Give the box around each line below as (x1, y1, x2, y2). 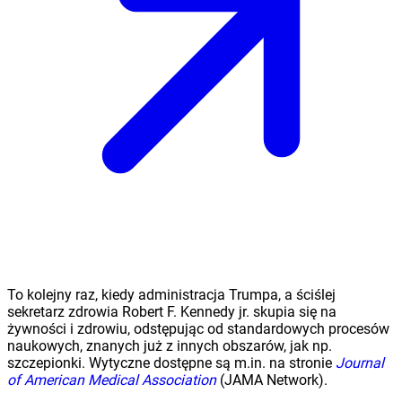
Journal (336, 354, 384, 372)
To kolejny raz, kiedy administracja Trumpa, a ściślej (7, 286, 336, 304)
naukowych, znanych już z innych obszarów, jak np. (7, 337, 332, 355)
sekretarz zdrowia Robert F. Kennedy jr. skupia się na (7, 303, 336, 321)
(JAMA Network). (216, 371, 328, 389)
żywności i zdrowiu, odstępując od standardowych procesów (7, 320, 389, 338)
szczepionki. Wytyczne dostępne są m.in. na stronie (7, 354, 336, 372)
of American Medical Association (7, 371, 216, 389)
